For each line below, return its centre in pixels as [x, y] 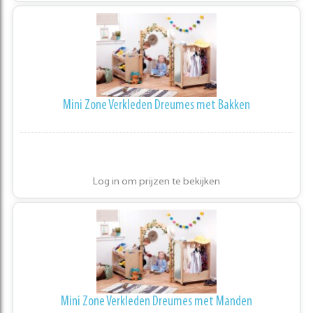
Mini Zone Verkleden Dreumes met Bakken [156, 106]
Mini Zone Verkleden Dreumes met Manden [156, 302]
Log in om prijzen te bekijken [156, 182]
